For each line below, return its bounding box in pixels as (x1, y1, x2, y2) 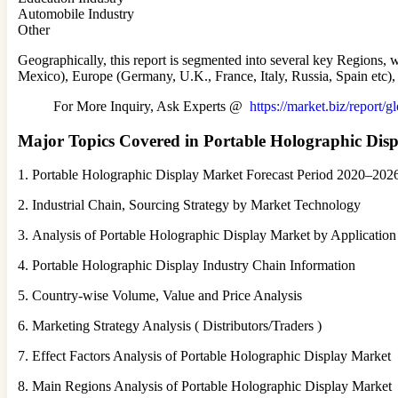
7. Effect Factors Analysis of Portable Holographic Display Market (18, 348, 391, 364)
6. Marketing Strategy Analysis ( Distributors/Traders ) (18, 318, 322, 334)
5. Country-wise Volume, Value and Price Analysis (18, 288, 302, 304)
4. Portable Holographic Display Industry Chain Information (18, 258, 355, 274)
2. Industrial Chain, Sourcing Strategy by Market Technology (18, 197, 361, 213)
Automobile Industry (18, 5, 134, 21)
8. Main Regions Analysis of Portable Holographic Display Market (18, 378, 392, 394)
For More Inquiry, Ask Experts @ (53, 98, 250, 114)
